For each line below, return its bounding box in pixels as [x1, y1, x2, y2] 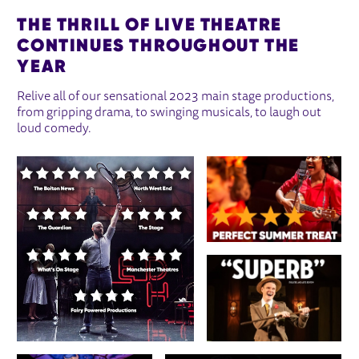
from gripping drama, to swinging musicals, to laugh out [17, 107, 322, 120]
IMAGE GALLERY [16, 155, 167, 179]
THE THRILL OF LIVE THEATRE [17, 13, 282, 36]
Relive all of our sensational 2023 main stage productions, [17, 91, 335, 104]
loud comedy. [17, 123, 92, 136]
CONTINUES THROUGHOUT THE [17, 34, 300, 57]
